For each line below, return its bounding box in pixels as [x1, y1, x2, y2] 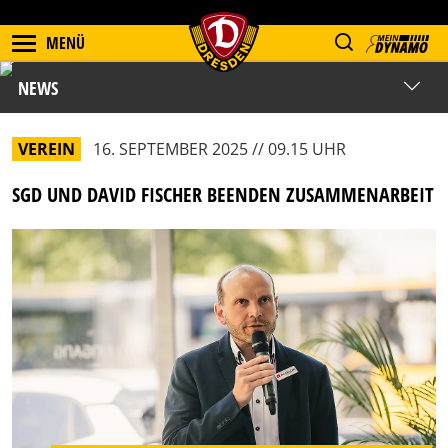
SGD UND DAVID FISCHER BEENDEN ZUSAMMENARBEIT [12, 181, 434, 208]
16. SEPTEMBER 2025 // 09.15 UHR [93, 138, 346, 160]
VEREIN [18, 138, 75, 160]
